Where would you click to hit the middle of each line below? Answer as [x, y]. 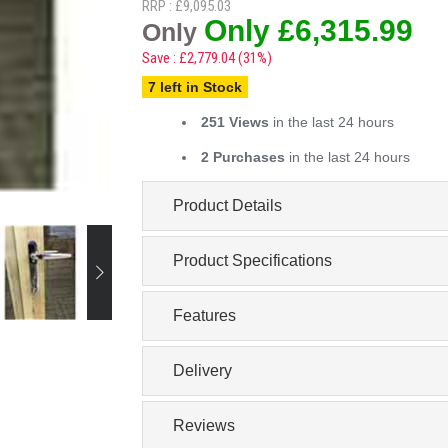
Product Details [227, 205]
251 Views [234, 122]
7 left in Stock [194, 87]
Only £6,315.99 [308, 30]
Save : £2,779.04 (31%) [206, 58]
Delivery [202, 370]
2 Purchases [242, 157]
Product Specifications [252, 260]
